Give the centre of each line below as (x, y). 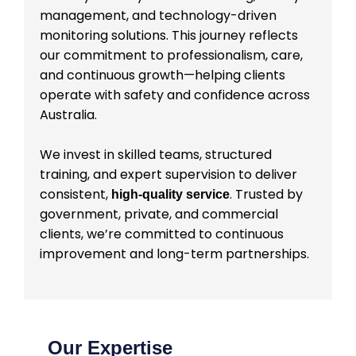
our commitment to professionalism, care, (171, 56)
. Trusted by (266, 195)
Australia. (68, 115)
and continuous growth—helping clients (163, 75)
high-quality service (170, 195)
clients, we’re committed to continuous (162, 234)
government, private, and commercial (159, 215)
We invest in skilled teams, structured (156, 155)
